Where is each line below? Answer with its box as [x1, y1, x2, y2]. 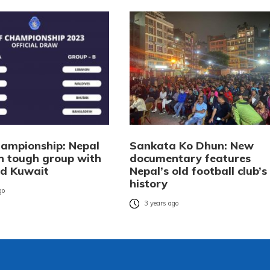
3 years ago [143, 199, 179, 208]
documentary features [129, 151, 251, 166]
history [129, 177, 168, 191]
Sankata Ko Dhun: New [129, 139, 254, 153]
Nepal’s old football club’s [129, 164, 267, 178]
